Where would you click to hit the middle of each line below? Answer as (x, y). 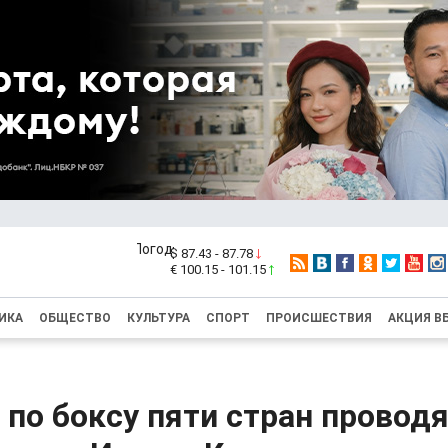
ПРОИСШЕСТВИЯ (319, 318)
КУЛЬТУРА (158, 318)
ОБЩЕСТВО (75, 318)
